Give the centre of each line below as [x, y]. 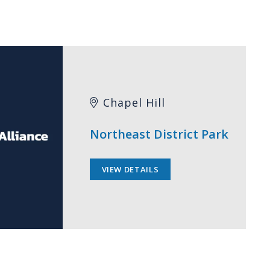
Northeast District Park [159, 134]
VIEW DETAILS [130, 169]
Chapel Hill [134, 102]
